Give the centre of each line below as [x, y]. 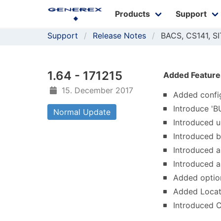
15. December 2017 [97, 90]
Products [132, 14]
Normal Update [82, 112]
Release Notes [119, 36]
